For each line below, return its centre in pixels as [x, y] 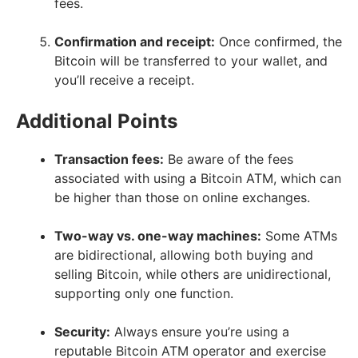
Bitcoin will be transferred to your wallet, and [191, 60]
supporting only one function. [144, 293]
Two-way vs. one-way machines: [158, 235]
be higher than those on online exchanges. [182, 197]
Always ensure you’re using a [200, 331]
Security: [82, 331]
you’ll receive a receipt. [124, 80]
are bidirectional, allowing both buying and [184, 255]
